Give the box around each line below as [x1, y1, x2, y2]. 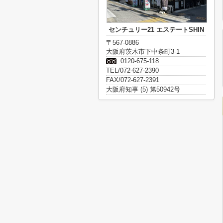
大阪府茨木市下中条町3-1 [106, 48, 182, 55]
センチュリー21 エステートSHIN [109, 26, 204, 33]
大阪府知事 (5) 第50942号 [106, 86, 180, 93]
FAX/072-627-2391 [106, 76, 159, 84]
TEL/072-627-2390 [106, 67, 159, 74]
